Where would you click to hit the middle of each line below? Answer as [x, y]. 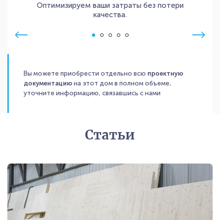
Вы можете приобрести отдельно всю [85, 73]
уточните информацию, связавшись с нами [92, 93]
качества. [110, 14]
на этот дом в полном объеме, [122, 83]
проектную [165, 73]
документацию [48, 83]
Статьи [110, 135]
